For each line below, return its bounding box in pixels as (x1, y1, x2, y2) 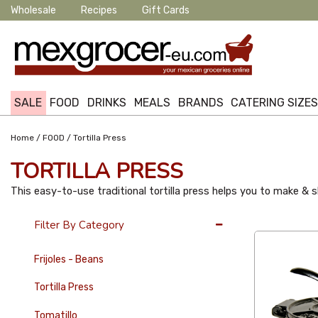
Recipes (81, 4, 117, 16)
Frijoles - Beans (33, 253, 104, 265)
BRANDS (177, 96, 224, 109)
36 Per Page (254, 211, 312, 224)
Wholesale (11, 4, 56, 16)
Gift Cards (142, 4, 190, 16)
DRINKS (87, 96, 126, 109)
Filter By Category (33, 217, 124, 232)
